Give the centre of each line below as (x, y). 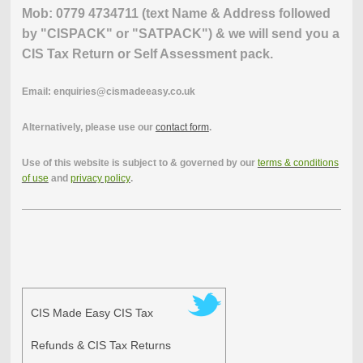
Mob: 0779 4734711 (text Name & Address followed (176, 13)
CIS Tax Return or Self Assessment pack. (147, 53)
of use (35, 178)
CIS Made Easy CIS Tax (92, 312)
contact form (182, 127)
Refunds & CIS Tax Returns (100, 345)
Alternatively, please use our (88, 127)
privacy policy (100, 178)
